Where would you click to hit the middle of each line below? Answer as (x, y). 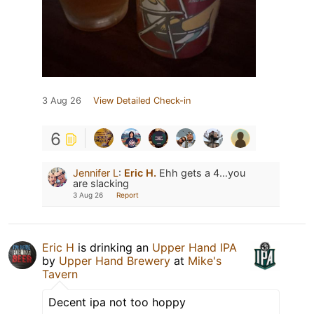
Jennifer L (96, 172)
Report (128, 194)
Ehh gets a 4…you (201, 172)
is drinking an (113, 247)
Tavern (60, 274)
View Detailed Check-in (142, 100)
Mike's (205, 260)
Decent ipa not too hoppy (117, 302)
